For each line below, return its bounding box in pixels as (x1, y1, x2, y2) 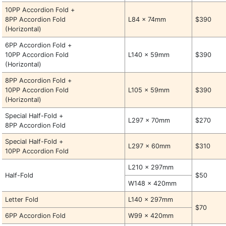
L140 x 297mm (128, 196, 174, 203)
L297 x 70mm (128, 117, 171, 124)
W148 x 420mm (128, 180, 177, 187)
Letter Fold (5, 196, 39, 203)
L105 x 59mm (128, 86, 170, 94)
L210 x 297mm (128, 163, 174, 171)
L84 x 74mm (128, 16, 166, 23)
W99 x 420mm (128, 212, 174, 219)
